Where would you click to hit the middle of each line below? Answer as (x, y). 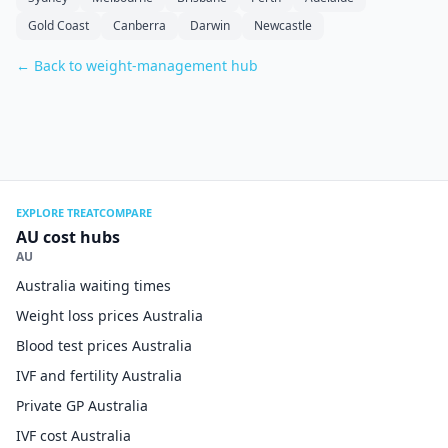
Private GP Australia (82, 405)
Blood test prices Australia (104, 345)
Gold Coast (58, 25)
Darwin (210, 25)
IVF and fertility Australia (99, 375)
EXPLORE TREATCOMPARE (84, 212)
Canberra (139, 25)
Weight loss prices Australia (109, 315)
